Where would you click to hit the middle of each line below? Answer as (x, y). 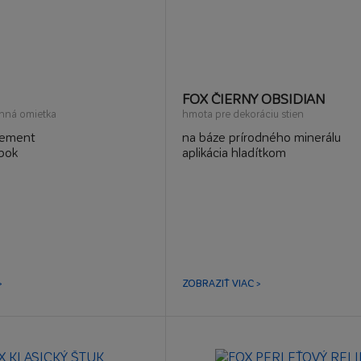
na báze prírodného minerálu (261, 137)
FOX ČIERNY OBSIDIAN (253, 98)
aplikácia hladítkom (234, 152)
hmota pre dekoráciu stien (243, 113)
